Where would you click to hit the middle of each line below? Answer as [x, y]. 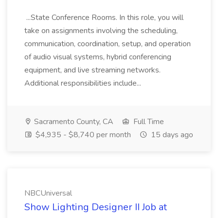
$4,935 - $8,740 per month [82, 135]
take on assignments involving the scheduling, [101, 31]
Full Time [148, 122]
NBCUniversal [48, 193]
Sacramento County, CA [73, 122]
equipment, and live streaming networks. [92, 70]
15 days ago [171, 135]
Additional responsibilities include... [84, 83]
